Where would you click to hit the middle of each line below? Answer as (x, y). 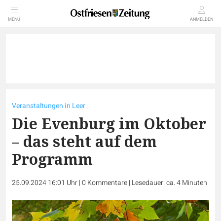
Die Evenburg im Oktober (109, 124)
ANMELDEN (202, 19)
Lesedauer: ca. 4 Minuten (169, 183)
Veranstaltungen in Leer (49, 106)
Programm (52, 159)
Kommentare (107, 183)
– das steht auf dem (84, 141)
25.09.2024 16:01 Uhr (45, 183)
